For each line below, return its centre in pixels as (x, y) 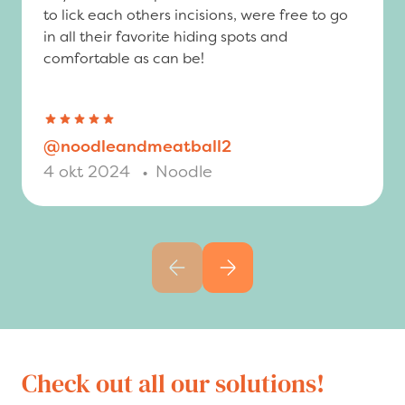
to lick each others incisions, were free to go (196, 15)
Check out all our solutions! (173, 384)
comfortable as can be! (124, 58)
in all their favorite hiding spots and (165, 37)
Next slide (261, 277)
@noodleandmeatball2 (137, 146)
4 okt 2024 (89, 172)
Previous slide (223, 277)
